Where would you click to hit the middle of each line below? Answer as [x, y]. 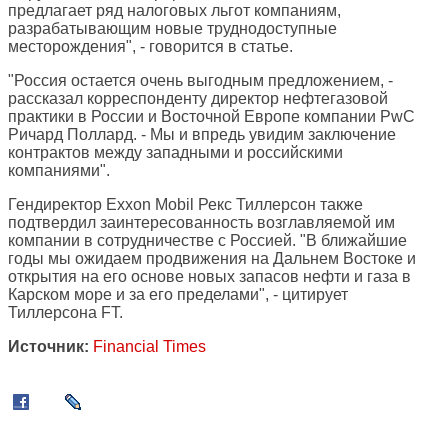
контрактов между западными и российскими [175, 153]
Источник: [48, 347]
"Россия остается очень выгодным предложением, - [200, 81]
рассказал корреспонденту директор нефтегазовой [198, 99]
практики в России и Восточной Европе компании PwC [211, 117]
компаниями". [59, 171]
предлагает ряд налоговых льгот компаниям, [174, 11]
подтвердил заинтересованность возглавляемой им [201, 223]
